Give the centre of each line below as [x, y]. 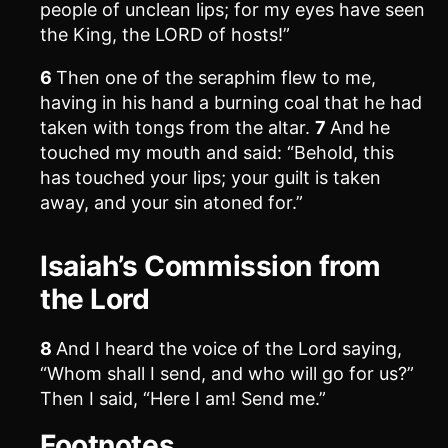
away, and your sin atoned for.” [171, 202]
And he [360, 127]
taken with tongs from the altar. [177, 127]
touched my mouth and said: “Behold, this [217, 152]
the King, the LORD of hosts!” [165, 34]
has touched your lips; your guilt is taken [210, 177]
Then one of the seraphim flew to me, [216, 77]
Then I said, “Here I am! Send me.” [183, 398]
